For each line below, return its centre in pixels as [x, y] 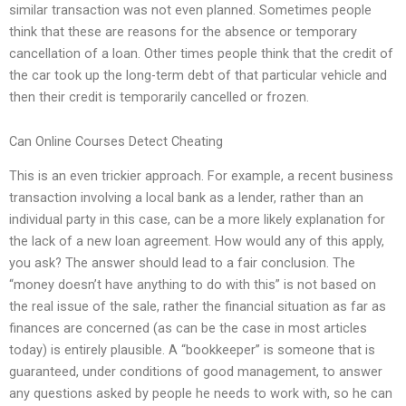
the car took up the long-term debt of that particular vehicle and [198, 75]
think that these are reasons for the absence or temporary [183, 31]
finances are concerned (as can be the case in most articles [188, 329]
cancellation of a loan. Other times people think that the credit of [201, 53]
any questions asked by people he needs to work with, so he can [201, 394]
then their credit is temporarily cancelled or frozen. [159, 97]
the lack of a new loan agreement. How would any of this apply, [197, 242]
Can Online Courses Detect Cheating [116, 142]
